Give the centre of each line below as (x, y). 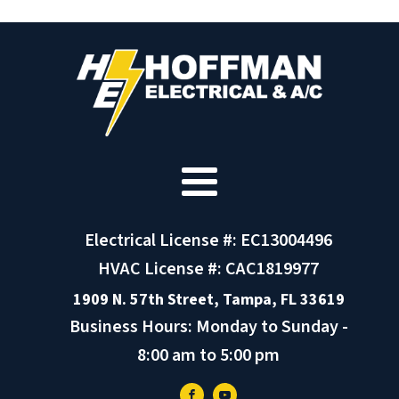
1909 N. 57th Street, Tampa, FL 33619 (208, 299)
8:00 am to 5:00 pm (208, 355)
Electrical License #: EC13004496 (208, 240)
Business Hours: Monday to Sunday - (208, 326)
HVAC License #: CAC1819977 (208, 269)
